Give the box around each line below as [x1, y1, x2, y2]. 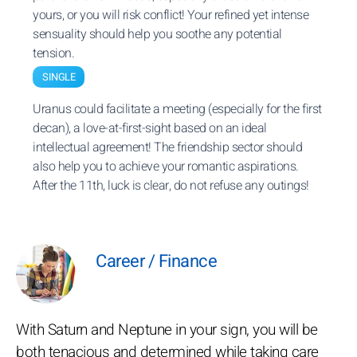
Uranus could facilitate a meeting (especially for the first [33, 100, 322, 119]
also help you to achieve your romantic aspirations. [33, 157, 299, 176]
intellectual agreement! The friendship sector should [33, 138, 302, 157]
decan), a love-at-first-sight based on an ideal [33, 119, 267, 138]
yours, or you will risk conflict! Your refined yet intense [33, 6, 308, 25]
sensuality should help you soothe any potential [33, 25, 282, 44]
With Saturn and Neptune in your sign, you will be [16, 319, 318, 341]
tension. [33, 44, 74, 63]
